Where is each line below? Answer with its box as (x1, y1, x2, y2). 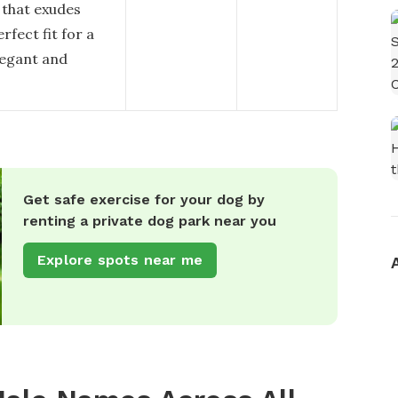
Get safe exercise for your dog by (23, 191, 265, 208)
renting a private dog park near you (23, 212, 276, 229)
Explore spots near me (37, 251, 203, 268)
